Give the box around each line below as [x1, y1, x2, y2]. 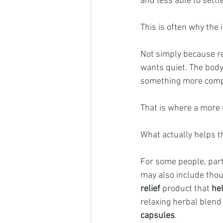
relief [140, 184, 160, 194]
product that [160, 184, 212, 194]
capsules [140, 211, 175, 221]
